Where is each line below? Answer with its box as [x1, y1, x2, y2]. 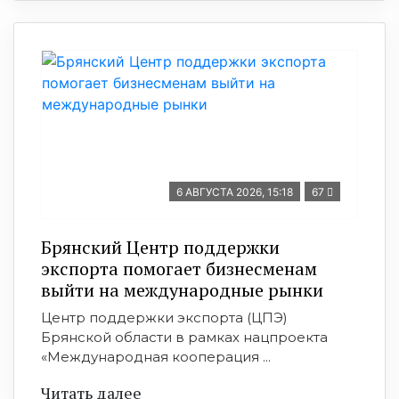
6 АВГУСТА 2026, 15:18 [176, 185, 293, 199]
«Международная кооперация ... [41, 348, 271, 365]
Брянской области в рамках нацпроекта [41, 329, 328, 346]
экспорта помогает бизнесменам [41, 256, 317, 281]
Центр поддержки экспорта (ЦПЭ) [41, 309, 288, 326]
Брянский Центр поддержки [41, 235, 280, 259]
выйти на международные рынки [41, 278, 323, 302]
